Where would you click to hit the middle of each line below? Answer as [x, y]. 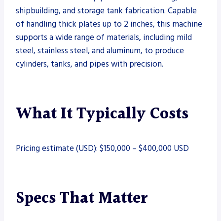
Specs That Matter [82, 198]
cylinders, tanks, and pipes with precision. [90, 64]
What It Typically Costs [102, 114]
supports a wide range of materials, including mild [104, 37]
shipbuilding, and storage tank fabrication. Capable [106, 11]
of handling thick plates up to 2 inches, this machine [109, 24]
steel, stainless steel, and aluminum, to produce [100, 51]
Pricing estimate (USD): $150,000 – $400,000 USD [102, 148]
